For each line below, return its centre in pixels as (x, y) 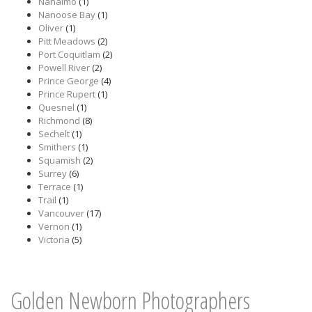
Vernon (54, 226)
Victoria (54, 240)
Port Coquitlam (69, 54)
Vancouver (61, 213)
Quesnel (56, 107)
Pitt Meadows (67, 41)
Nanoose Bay (67, 15)
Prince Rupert (67, 94)
